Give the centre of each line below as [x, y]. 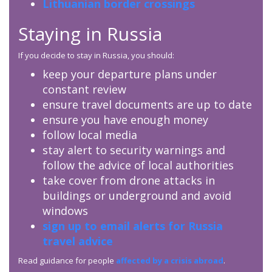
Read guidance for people [67, 261]
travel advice [78, 241]
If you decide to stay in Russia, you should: [96, 56]
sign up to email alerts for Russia [133, 226]
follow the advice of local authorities [138, 165]
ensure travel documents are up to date [147, 105]
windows [65, 211]
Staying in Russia [90, 34]
